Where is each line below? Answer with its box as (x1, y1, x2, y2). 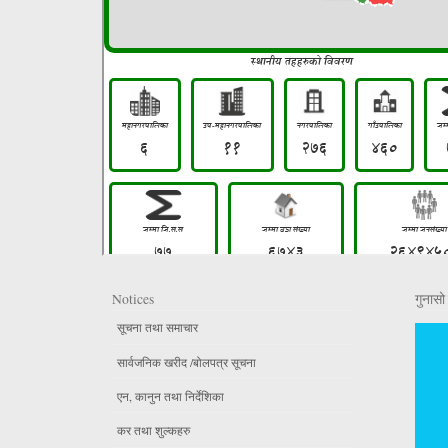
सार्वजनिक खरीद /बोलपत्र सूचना (117, 353, 256, 370)
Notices (112, 289, 154, 308)
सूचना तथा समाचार (117, 319, 198, 336)
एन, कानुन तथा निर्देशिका (117, 387, 224, 404)
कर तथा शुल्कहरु (117, 422, 190, 438)
